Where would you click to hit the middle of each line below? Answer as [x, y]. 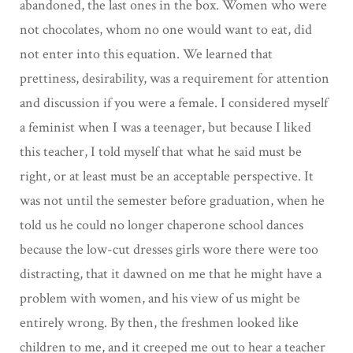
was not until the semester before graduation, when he [172, 200]
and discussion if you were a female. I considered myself [174, 102]
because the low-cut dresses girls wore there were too [169, 249]
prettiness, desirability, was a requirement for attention [175, 78]
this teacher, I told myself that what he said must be [161, 151]
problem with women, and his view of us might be [160, 298]
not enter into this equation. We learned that [146, 54]
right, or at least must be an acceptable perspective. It [167, 176]
